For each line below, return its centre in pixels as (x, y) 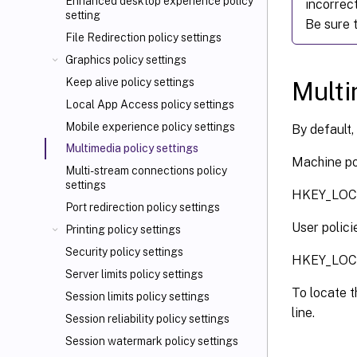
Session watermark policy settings (152, 341)
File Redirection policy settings (143, 37)
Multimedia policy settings (132, 148)
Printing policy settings (123, 229)
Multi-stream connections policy (146, 171)
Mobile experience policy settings (150, 127)
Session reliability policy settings (147, 319)
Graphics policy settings (126, 60)
